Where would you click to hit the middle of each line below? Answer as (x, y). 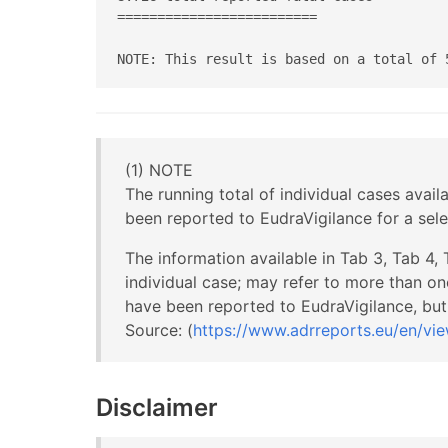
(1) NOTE (159, 169)
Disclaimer (157, 407)
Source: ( (159, 329)
